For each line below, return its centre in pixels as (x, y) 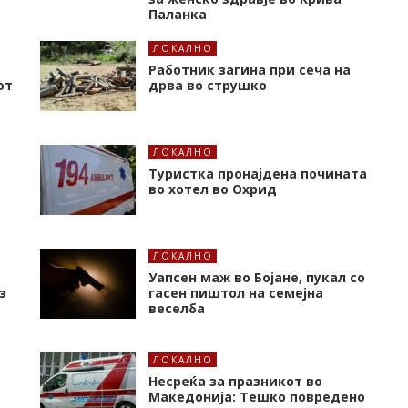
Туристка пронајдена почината (258, 174)
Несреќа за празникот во (235, 382)
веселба (177, 309)
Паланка (178, 15)
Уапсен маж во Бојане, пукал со (257, 278)
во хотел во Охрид (213, 189)
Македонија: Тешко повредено (257, 397)
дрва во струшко (208, 86)
